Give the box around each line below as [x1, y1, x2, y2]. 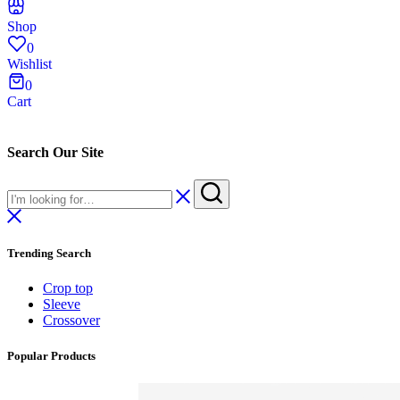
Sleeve [43, 296, 80, 312]
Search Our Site [7, 144, 104, 160]
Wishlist [7, 55, 52, 71]
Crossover [43, 312, 100, 329]
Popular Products [7, 348, 96, 362]
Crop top [43, 280, 93, 296]
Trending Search [7, 246, 91, 261]
